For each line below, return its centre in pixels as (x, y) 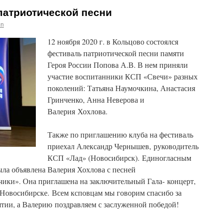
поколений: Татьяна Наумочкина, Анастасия (121, 88)
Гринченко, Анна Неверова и (96, 100)
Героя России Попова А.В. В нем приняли (118, 65)
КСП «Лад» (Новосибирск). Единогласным (119, 158)
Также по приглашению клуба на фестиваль (120, 134)
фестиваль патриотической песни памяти (116, 53)
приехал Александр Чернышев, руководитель (123, 146)
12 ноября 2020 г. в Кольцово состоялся (113, 41)
